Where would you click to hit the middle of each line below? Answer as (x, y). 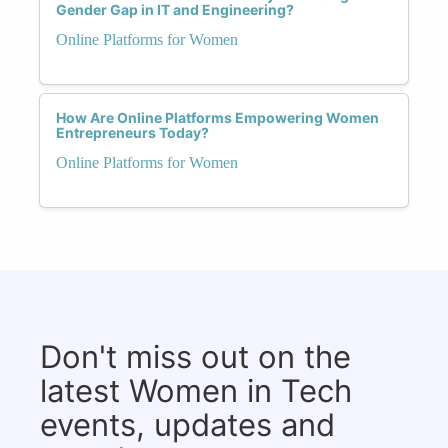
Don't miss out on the (195, 356)
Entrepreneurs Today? (132, 132)
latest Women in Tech (196, 390)
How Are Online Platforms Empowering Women (217, 117)
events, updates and (187, 424)
